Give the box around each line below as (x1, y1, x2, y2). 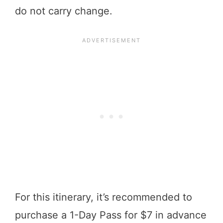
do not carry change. (15, 4, 112, 17)
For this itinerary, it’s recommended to (15, 191, 192, 203)
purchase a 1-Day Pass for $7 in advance (15, 209, 207, 221)
